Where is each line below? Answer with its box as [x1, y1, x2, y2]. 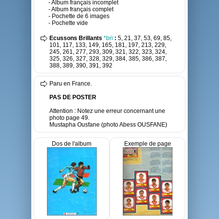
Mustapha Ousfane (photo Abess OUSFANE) [49, 121, 167, 128]
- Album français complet [48, 6, 113, 13]
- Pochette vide [48, 20, 88, 26]
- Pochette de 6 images [48, 13, 109, 20]
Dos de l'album [52, 140, 91, 147]
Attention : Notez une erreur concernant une [49, 108, 165, 114]
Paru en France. [49, 80, 92, 87]
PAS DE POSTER [49, 94, 96, 101]
